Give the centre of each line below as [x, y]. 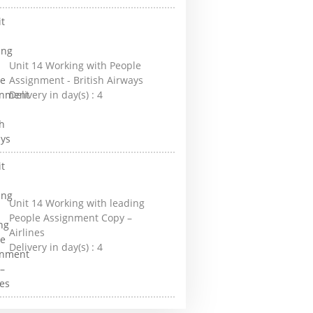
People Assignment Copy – [71, 217]
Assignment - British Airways [77, 80]
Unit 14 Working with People [75, 65]
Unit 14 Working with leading [77, 203]
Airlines [27, 232]
